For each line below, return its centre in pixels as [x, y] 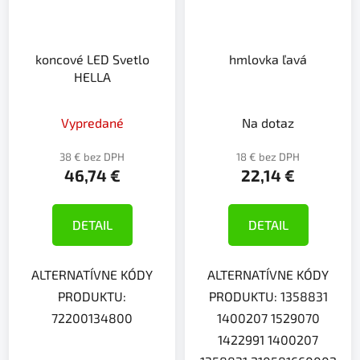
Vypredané [92, 122]
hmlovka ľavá [268, 59]
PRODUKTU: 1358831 [268, 296]
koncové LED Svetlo [92, 59]
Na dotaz [268, 122]
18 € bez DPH [268, 156]
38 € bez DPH [92, 156]
